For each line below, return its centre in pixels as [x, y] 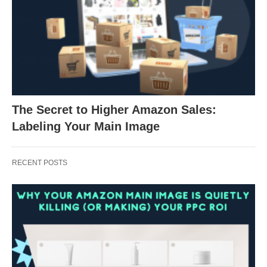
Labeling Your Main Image [86, 127]
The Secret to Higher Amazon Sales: [114, 110]
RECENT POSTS [40, 163]
